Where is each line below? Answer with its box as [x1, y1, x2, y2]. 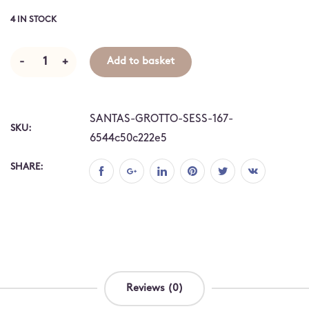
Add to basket [107, 56, 175, 67]
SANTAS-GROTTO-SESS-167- [90, 113, 233, 125]
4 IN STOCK [10, 16, 57, 25]
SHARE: [10, 162, 43, 172]
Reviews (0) [126, 283, 183, 294]
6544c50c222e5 [90, 132, 167, 144]
